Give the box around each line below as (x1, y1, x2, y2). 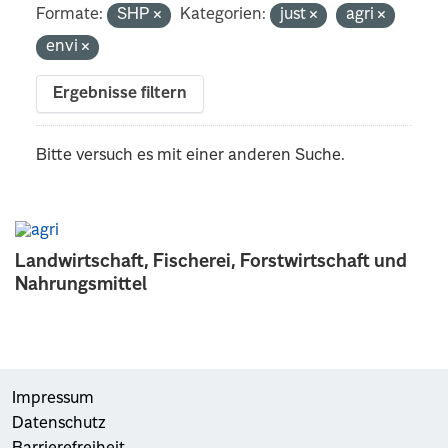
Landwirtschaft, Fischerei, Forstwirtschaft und (15, 252, 407, 271)
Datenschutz (12, 415, 106, 432)
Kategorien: (180, 6, 267, 23)
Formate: (36, 6, 104, 23)
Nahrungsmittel (15, 275, 147, 294)
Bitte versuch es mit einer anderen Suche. (36, 147, 346, 164)
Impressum (12, 390, 94, 407)
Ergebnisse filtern (53, 85, 188, 102)
